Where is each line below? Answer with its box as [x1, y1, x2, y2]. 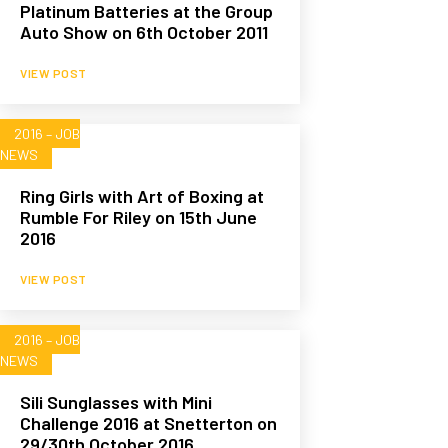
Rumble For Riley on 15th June [20, 206, 257, 229]
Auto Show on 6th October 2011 [20, 21, 268, 44]
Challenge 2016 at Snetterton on [20, 412, 277, 435]
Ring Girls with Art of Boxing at [20, 185, 264, 208]
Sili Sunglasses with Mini [20, 391, 212, 414]
